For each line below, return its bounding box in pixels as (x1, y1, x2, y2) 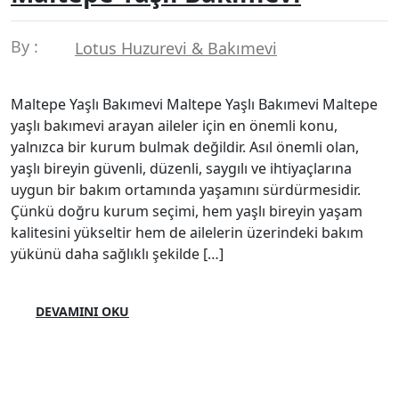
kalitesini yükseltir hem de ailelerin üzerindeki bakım (11, 222, 363, 242)
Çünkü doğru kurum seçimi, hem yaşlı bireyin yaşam (11, 200, 362, 221)
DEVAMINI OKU (36, 302, 129, 320)
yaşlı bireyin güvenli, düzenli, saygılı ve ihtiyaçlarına (11, 158, 352, 178)
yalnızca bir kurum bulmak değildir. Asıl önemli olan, (11, 136, 359, 157)
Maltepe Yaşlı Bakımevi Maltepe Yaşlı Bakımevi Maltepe (11, 94, 378, 114)
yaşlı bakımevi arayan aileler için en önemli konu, (11, 115, 338, 135)
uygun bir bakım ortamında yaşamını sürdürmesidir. (11, 179, 361, 199)
